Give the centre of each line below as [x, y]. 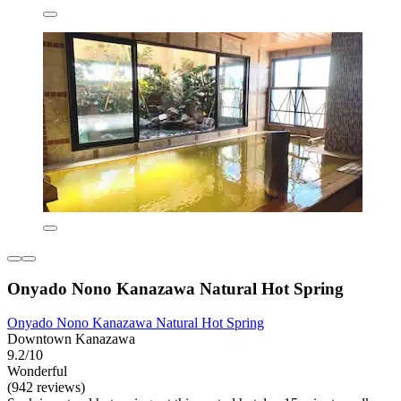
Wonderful [37, 371]
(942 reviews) [46, 388]
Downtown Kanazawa [71, 339]
